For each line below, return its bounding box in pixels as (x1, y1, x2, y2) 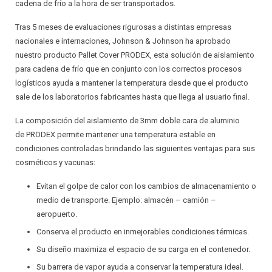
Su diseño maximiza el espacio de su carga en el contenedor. (36, 245, 250, 254)
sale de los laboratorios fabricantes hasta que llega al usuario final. (15, 92, 250, 101)
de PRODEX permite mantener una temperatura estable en (15, 130, 216, 139)
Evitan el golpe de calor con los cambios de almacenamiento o (36, 182, 256, 191)
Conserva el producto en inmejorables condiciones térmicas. (36, 227, 249, 236)
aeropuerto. (36, 209, 77, 219)
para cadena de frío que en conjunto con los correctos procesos (15, 64, 242, 73)
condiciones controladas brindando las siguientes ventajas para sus (15, 144, 255, 153)
